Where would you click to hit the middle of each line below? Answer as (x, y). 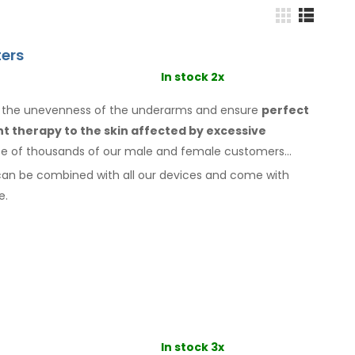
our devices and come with (212, 175)
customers (253, 151)
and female (189, 151)
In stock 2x (192, 76)
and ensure (227, 110)
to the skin (96, 130)
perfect (285, 110)
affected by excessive (197, 130)
